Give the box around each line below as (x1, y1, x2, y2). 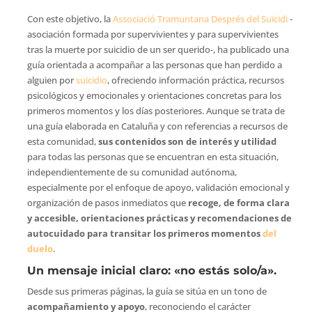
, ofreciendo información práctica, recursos (107, 74, 284, 86)
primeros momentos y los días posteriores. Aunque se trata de (26, 104, 285, 117)
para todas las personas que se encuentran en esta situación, (26, 150, 279, 163)
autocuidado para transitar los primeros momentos (26, 227, 263, 240)
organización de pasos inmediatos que (26, 196, 188, 209)
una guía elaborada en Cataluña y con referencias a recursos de (26, 120, 288, 132)
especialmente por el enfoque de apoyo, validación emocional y (26, 181, 290, 194)
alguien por (26, 74, 76, 86)
